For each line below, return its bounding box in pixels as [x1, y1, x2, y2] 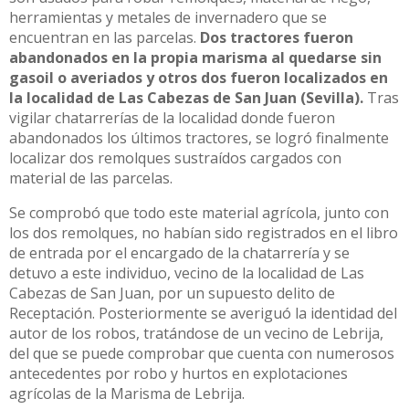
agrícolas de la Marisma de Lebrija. [9, 383, 245, 404]
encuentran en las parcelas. [9, 27, 200, 48]
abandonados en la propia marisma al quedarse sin [9, 47, 382, 68]
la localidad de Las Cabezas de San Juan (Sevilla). [9, 88, 367, 109]
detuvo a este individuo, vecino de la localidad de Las [9, 263, 364, 284]
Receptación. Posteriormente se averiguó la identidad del [9, 303, 397, 324]
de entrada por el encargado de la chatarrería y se [9, 243, 350, 264]
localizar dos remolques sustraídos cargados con [9, 148, 341, 169]
